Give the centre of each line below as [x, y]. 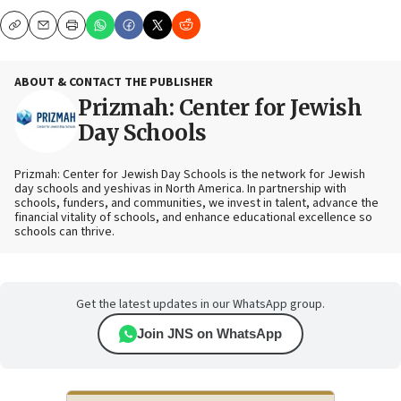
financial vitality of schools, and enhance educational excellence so [193, 217]
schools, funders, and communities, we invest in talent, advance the [196, 203]
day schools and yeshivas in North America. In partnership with [180, 188]
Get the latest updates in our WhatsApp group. [200, 304]
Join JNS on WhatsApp [209, 333]
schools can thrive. [64, 231]
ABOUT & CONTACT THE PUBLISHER [114, 82]
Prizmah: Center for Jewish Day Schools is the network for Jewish [190, 174]
